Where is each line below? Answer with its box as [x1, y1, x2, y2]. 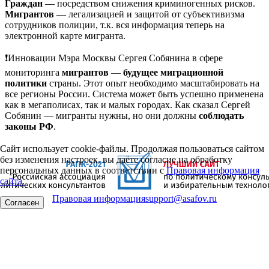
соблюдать [199, 110, 244, 121]
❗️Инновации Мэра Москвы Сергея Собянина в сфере [5, 53, 223, 63]
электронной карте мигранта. [5, 31, 125, 41]
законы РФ [5, 121, 53, 131]
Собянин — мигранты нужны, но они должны [5, 110, 199, 121]
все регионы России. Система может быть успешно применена [5, 89, 264, 99]
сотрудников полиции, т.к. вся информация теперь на [5, 20, 225, 30]
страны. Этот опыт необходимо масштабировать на [47, 78, 259, 88]
